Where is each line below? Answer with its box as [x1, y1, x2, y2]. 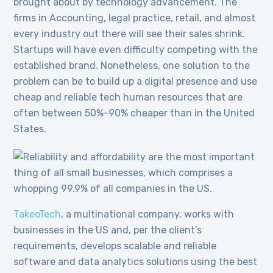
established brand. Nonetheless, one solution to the [13, 60, 250, 72]
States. [13, 123, 47, 135]
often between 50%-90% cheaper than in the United [13, 107, 255, 119]
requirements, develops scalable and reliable [13, 240, 217, 252]
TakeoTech [13, 208, 62, 221]
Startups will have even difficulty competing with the [13, 44, 258, 56]
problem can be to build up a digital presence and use [13, 76, 258, 88]
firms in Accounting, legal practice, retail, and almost [13, 12, 256, 24]
